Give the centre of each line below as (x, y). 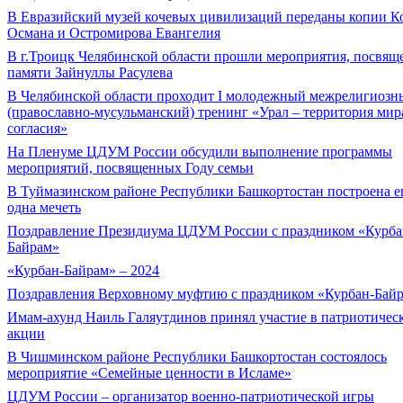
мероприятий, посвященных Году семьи (130, 168)
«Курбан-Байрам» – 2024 (83, 270)
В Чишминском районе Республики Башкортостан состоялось (197, 357)
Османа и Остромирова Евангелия (114, 33)
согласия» (37, 128)
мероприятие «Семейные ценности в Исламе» (149, 373)
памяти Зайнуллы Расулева (90, 72)
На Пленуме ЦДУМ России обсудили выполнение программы (200, 152)
